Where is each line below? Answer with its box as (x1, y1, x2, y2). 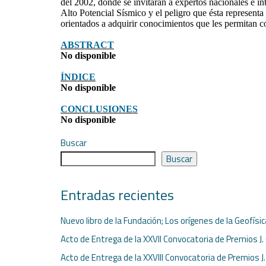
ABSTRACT (61, 40, 114, 50)
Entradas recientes (61, 184, 174, 205)
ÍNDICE (61, 72, 96, 82)
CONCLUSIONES (61, 104, 138, 114)
